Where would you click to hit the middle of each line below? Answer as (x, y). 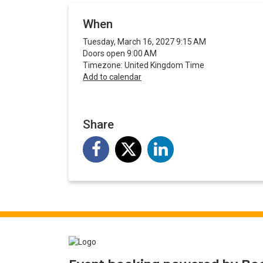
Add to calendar (112, 77)
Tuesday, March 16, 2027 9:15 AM (144, 42)
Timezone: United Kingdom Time (144, 65)
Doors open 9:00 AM (120, 54)
